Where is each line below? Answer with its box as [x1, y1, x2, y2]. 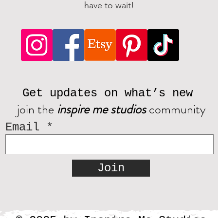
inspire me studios [57, 100, 146, 119]
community [146, 100, 206, 119]
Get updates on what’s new [22, 87, 193, 100]
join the [17, 100, 57, 119]
